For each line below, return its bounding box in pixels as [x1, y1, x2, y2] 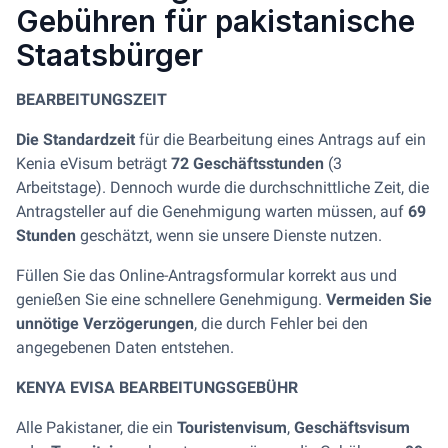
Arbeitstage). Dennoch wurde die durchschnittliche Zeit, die [16, 178, 429, 197]
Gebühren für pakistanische [16, 3, 415, 39]
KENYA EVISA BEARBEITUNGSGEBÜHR [16, 378, 298, 397]
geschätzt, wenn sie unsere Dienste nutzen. [76, 226, 382, 245]
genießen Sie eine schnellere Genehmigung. [16, 290, 326, 309]
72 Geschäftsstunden [171, 154, 328, 173]
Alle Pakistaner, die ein [16, 418, 177, 437]
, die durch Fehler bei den [194, 314, 368, 333]
